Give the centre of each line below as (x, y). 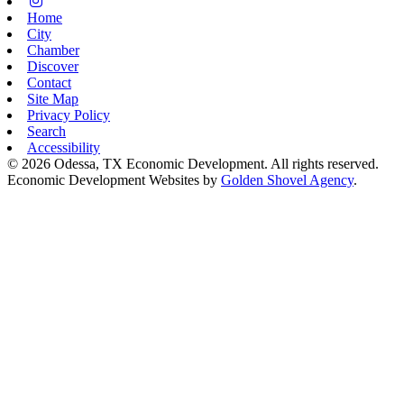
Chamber (53, 50)
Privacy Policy (69, 115)
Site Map (53, 99)
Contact (49, 83)
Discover (53, 67)
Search (46, 132)
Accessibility (64, 148)
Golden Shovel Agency (287, 180)
